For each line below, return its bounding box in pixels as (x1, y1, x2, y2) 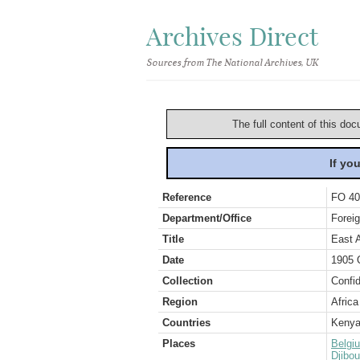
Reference (162, 191, 211, 203)
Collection (162, 275, 213, 287)
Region (162, 296, 198, 308)
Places (162, 337, 195, 350)
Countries (162, 317, 211, 329)
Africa (331, 296, 358, 308)
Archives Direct (146, 21, 318, 52)
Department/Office (162, 212, 252, 224)
